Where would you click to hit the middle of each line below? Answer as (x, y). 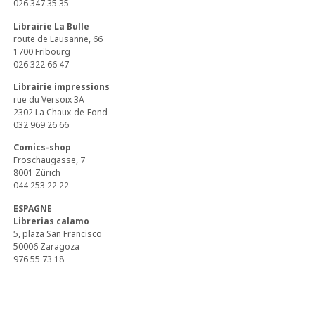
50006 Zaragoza (47, 246)
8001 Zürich (37, 173)
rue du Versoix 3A (49, 99)
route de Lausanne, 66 (58, 39)
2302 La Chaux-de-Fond (61, 112)
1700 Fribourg (42, 51)
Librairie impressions (62, 86)
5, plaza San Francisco (58, 233)
